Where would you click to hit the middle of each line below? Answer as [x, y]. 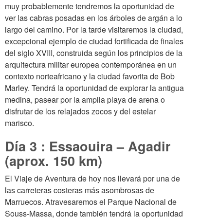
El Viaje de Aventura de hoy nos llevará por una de [92, 178]
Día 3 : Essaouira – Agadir [88, 146]
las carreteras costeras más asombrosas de [80, 190]
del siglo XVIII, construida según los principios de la [94, 53]
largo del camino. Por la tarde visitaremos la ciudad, [94, 29]
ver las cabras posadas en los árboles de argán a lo [94, 18]
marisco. [19, 123]
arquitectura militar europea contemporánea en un [91, 64]
